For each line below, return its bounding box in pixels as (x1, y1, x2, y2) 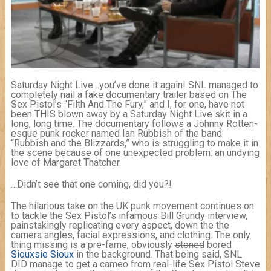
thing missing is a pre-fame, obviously (10, 239, 175, 251)
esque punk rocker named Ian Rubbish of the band (10, 128, 222, 140)
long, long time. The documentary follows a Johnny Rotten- (10, 118, 258, 130)
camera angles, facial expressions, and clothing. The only (10, 229, 250, 241)
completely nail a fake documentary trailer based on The (10, 89, 247, 101)
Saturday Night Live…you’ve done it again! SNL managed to (10, 79, 258, 91)
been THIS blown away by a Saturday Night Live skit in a (10, 108, 247, 120)
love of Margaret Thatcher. (10, 157, 121, 169)
